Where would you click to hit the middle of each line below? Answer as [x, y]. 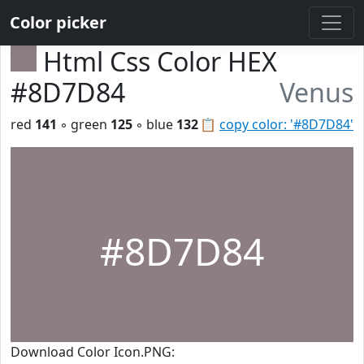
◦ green [84, 124]
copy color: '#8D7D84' [286, 124]
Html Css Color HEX [160, 61]
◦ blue [154, 124]
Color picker [58, 22]
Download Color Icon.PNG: [93, 352]
